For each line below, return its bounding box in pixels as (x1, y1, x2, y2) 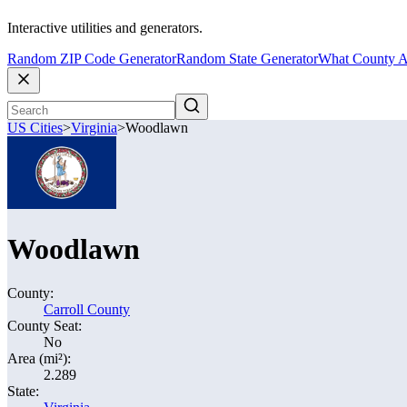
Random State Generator (176, 51, 318, 67)
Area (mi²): (7, 351, 71, 366)
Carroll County (44, 302, 130, 317)
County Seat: (7, 318, 82, 333)
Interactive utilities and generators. (7, 20, 203, 36)
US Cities (7, 120, 63, 136)
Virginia (71, 120, 117, 136)
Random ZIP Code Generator (7, 51, 176, 67)
